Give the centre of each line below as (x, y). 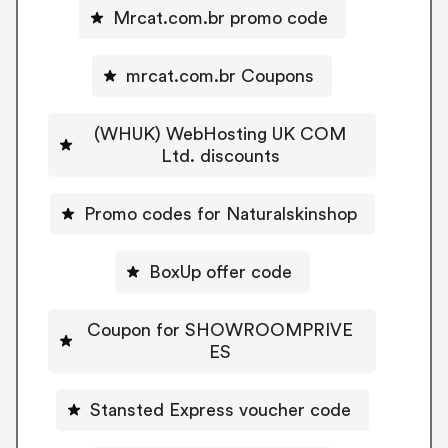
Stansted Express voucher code (220, 409)
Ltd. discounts (220, 155)
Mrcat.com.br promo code (220, 17)
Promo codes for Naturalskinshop (220, 213)
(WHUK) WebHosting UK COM (220, 133)
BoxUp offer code (220, 271)
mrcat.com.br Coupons (220, 75)
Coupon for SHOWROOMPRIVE (220, 329)
